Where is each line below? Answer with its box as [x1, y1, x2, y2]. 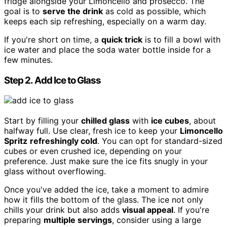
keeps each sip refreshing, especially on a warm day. [4, 16, 206, 27]
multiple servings [44, 215, 112, 225]
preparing [4, 215, 44, 225]
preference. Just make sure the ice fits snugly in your [4, 156, 208, 167]
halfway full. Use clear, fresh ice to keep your [4, 126, 180, 136]
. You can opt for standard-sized [97, 136, 222, 146]
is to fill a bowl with [142, 34, 220, 45]
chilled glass [81, 116, 130, 126]
